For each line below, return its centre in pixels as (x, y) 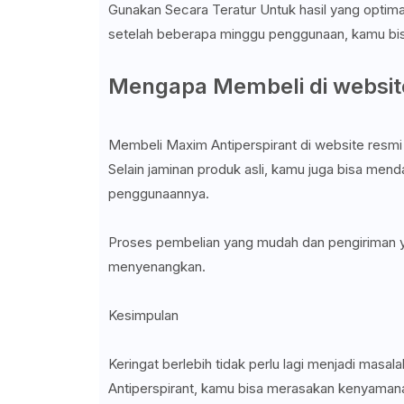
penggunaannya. (160, 194)
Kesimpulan (143, 316)
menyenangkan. (156, 267)
